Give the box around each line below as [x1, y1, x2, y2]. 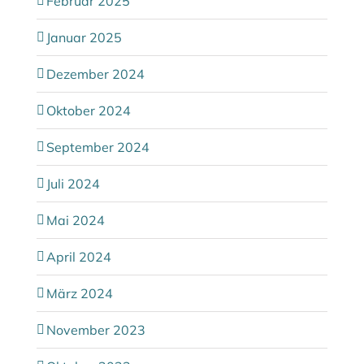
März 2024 [46, 285, 113, 301]
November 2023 [46, 322, 145, 338]
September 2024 [46, 139, 149, 155]
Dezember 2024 [46, 66, 145, 82]
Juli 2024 [46, 175, 100, 192]
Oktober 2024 [46, 102, 131, 119]
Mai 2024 [46, 212, 105, 228]
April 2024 [46, 249, 111, 265]
